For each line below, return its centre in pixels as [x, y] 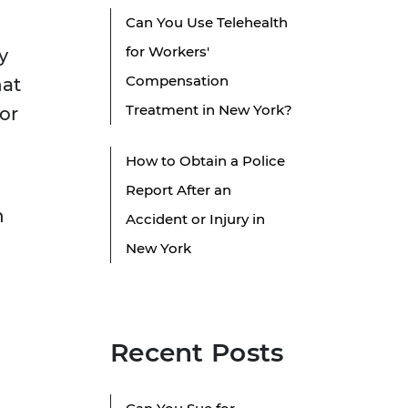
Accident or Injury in [195, 219]
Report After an [178, 190]
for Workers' [168, 52]
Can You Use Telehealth [207, 23]
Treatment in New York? [209, 110]
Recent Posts [197, 353]
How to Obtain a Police [205, 161]
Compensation [177, 81]
